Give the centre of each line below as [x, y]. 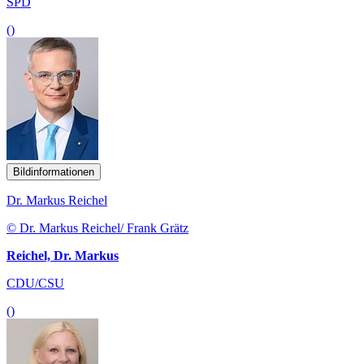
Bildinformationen [54, 171]
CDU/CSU [35, 283]
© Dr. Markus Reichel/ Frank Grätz [97, 227]
